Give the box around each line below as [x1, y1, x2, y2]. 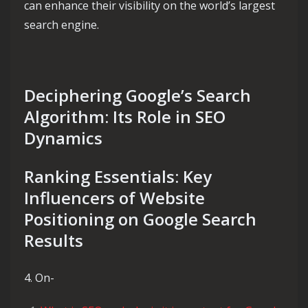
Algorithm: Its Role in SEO [24, 105, 225, 128]
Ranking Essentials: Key [24, 165, 212, 188]
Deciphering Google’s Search [24, 84, 251, 107]
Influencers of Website [24, 186, 205, 209]
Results [24, 229, 83, 252]
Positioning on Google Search [24, 208, 256, 230]
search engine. [24, 17, 99, 32]
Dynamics [24, 126, 102, 149]
